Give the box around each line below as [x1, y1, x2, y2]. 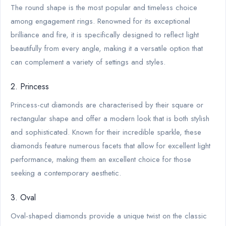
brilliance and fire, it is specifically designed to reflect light [11, 29, 199, 40]
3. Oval [11, 191, 36, 203]
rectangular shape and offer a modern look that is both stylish [11, 112, 209, 124]
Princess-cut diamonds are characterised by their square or [11, 99, 203, 110]
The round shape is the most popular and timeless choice [11, 2, 197, 13]
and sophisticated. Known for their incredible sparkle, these [11, 126, 201, 138]
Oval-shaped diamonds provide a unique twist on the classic [11, 210, 207, 221]
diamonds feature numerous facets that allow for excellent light [11, 140, 210, 151]
